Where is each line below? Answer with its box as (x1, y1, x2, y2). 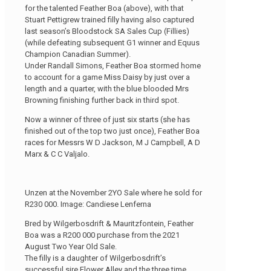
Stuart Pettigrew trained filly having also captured (25, 15, 194, 24)
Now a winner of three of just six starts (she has (25, 114, 190, 124)
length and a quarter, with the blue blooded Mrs (25, 83, 189, 93)
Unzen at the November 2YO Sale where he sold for (25, 188, 202, 197)
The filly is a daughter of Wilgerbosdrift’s (25, 253, 166, 263)
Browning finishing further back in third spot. (25, 95, 179, 105)
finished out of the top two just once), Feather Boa (25, 126, 200, 135)
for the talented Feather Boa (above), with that (25, 3, 184, 13)
